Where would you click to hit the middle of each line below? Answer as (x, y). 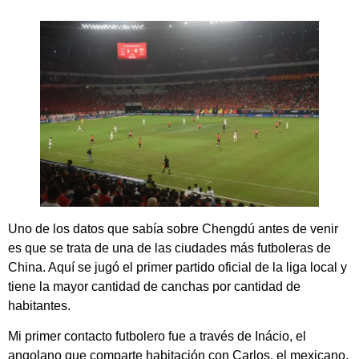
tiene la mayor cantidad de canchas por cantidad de (154, 286)
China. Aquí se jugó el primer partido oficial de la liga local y (177, 267)
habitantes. (39, 305)
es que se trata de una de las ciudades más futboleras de (169, 248)
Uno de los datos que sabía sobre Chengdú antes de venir (173, 228)
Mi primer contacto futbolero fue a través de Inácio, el (157, 337)
